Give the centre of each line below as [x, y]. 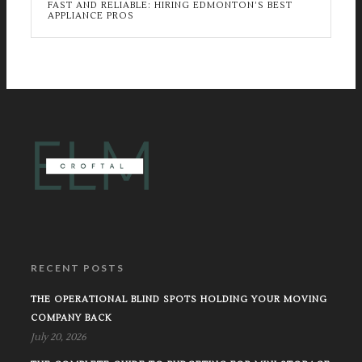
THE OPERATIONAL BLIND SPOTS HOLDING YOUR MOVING [179, 299]
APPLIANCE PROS [91, 16]
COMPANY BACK [71, 318]
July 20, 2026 [59, 337]
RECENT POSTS [78, 268]
